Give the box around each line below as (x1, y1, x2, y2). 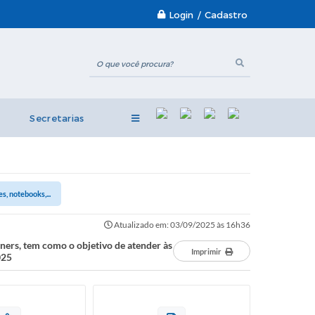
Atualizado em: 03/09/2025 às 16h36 (112, 219, 250, 230)
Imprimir (191, 247, 221, 256)
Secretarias (30, 112, 84, 124)
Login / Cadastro (169, 8, 247, 21)
